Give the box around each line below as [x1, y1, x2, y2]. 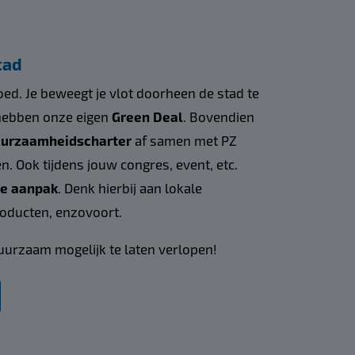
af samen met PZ [134, 132, 237, 148]
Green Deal [111, 108, 183, 124]
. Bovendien [182, 108, 254, 124]
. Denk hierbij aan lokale [57, 179, 202, 196]
